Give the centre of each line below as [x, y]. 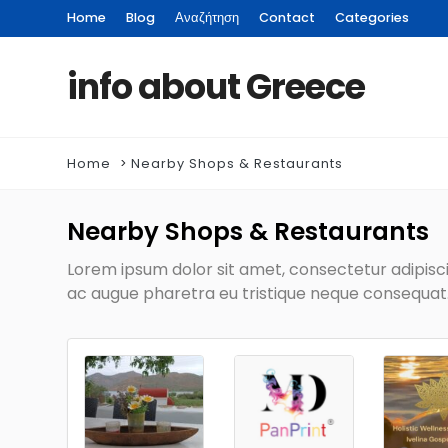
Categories [372, 17]
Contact [287, 17]
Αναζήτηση [207, 17]
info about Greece [216, 86]
